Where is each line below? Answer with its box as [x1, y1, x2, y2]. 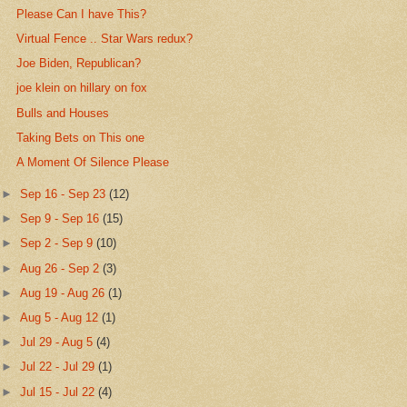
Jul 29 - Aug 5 [20, 335, 97, 350]
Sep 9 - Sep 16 [20, 212, 104, 226]
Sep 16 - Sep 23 [20, 186, 110, 201]
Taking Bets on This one [16, 130, 145, 144]
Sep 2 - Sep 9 [20, 236, 97, 251]
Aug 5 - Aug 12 [20, 311, 103, 324]
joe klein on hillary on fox [16, 81, 148, 95]
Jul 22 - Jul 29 [20, 360, 99, 374]
